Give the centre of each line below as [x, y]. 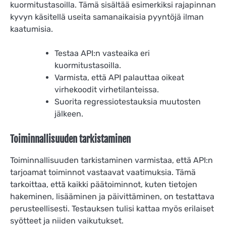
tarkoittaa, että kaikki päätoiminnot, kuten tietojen [104, 184]
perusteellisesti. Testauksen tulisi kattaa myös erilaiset [112, 208]
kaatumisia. [32, 29]
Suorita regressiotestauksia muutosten [128, 101]
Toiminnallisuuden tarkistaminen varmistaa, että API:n [111, 160]
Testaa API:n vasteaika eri [102, 53]
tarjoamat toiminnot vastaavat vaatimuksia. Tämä [103, 172]
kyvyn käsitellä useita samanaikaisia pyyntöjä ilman [107, 17]
